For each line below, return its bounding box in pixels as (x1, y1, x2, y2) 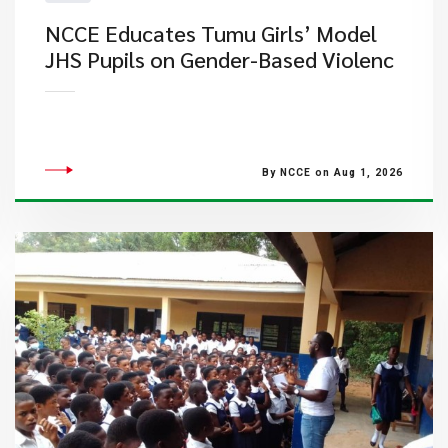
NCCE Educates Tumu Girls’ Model (44, 19, 377, 47)
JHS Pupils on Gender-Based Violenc (44, 45, 394, 73)
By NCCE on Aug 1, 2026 (261, 167, 403, 178)
